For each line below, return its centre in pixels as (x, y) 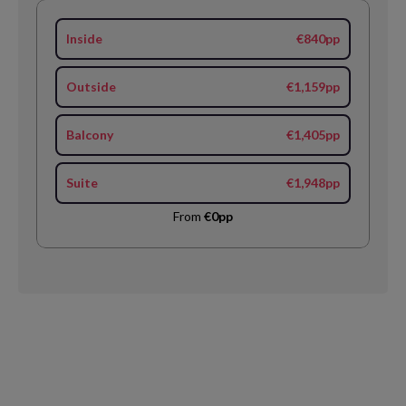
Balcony (90, 134)
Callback (37, 393)
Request (37, 377)
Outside (91, 86)
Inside (84, 38)
